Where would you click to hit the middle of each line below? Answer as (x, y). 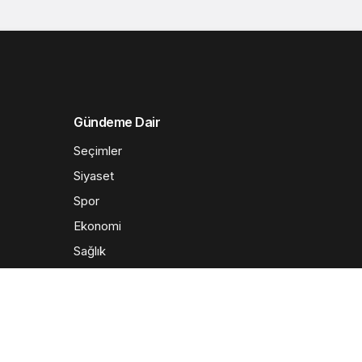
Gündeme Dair (117, 122)
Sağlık (90, 251)
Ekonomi (97, 226)
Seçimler (98, 151)
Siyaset (94, 176)
